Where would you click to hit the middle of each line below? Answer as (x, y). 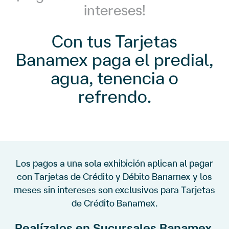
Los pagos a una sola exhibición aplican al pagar (114, 163)
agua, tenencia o (114, 78)
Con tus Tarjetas (114, 41)
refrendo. (114, 96)
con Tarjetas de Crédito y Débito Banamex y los (114, 176)
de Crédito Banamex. (114, 203)
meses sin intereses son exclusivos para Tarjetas (114, 190)
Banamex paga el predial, (114, 59)
